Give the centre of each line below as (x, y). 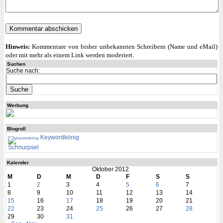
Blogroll (16, 128)
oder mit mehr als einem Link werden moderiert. (69, 56)
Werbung (17, 105)
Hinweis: (17, 47)
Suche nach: (23, 71)
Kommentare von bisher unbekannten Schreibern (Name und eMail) (124, 47)
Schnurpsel (23, 147)
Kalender (18, 163)
